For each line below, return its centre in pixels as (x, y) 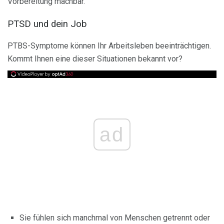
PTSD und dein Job (47, 24)
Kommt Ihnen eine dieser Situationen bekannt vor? (95, 59)
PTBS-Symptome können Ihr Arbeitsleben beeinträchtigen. (109, 46)
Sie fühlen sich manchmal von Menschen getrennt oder (115, 217)
